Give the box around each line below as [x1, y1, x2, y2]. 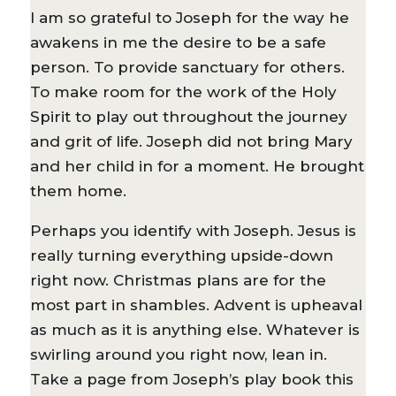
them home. [29, 181, 126, 200]
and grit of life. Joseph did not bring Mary [29, 132, 353, 150]
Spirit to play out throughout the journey [29, 107, 347, 126]
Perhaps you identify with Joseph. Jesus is [29, 221, 356, 240]
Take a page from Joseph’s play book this [29, 369, 354, 388]
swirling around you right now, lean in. [29, 345, 327, 363]
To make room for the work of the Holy [29, 82, 337, 101]
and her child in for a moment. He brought [29, 156, 364, 175]
